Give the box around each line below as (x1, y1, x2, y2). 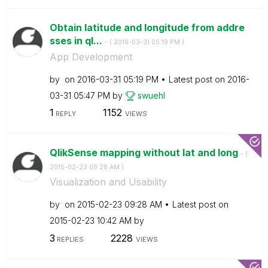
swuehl (137, 90, 165, 100)
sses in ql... (49, 34, 105, 47)
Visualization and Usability (49, 176, 167, 188)
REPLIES (54, 234, 84, 243)
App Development (49, 50, 132, 63)
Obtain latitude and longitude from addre (49, 21, 245, 33)
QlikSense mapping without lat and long (49, 147, 240, 159)
